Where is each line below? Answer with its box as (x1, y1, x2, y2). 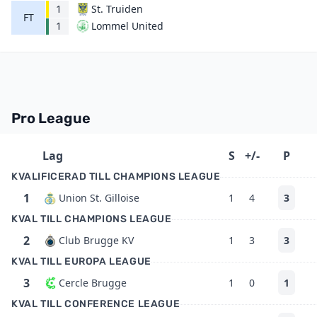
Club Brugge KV (59, 234, 134, 247)
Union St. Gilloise (59, 191, 139, 204)
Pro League (11, 110, 91, 127)
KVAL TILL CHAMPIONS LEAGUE (11, 213, 172, 225)
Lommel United (91, 19, 163, 33)
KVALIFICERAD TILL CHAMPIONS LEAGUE (11, 171, 221, 183)
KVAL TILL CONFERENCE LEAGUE (11, 298, 180, 310)
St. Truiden (91, 2, 143, 16)
